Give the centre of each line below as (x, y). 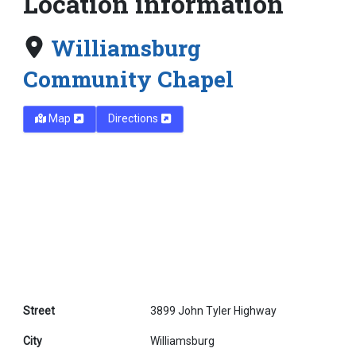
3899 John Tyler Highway (213, 310)
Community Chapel (128, 79)
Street (39, 310)
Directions (134, 119)
